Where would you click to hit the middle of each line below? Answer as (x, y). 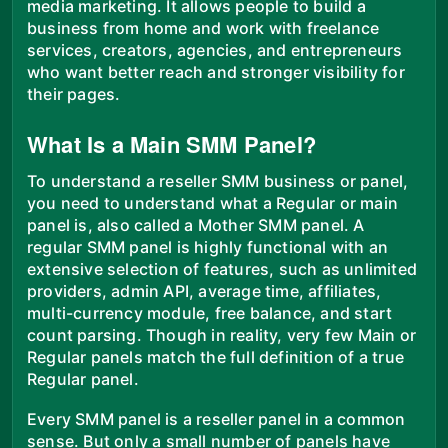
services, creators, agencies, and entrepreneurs (215, 49)
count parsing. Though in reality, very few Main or (222, 334)
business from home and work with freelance (203, 27)
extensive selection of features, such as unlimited (222, 268)
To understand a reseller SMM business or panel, (218, 180)
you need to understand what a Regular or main (213, 202)
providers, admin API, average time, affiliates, (204, 290)
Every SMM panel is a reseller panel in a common (216, 418)
